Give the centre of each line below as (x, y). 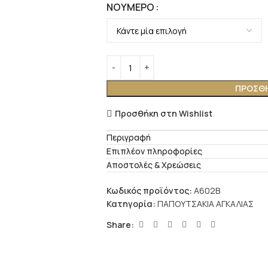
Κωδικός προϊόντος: (150, 191)
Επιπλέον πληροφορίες (154, 151)
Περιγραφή (128, 138)
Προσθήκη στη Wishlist (163, 113)
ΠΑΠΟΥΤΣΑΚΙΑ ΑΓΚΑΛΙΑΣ (205, 204)
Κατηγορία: (131, 204)
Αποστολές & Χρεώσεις (153, 165)
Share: (120, 224)
